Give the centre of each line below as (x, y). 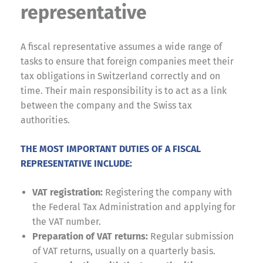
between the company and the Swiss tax (106, 105)
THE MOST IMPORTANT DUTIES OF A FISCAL (111, 149)
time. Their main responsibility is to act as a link (124, 90)
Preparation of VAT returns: (90, 236)
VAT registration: (68, 192)
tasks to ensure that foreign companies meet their (127, 61)
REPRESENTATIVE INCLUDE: (76, 163)
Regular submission (191, 236)
